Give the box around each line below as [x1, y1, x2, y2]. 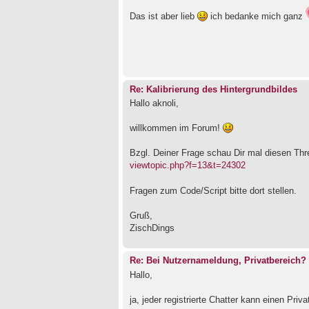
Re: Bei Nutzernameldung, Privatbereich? [130, 256, 306, 266]
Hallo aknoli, [130, 98, 179, 109]
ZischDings [130, 223, 175, 234]
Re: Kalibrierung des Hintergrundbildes [130, 84, 297, 94]
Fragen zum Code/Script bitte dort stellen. [130, 186, 297, 197]
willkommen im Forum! [130, 123, 223, 134]
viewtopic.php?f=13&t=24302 [130, 160, 246, 171]
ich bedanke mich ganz [208, 11, 306, 22]
